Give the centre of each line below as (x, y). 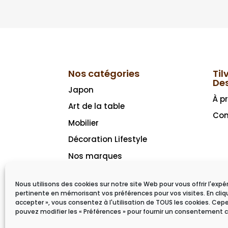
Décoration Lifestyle (108, 139)
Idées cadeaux (97, 173)
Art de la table (97, 106)
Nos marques (95, 156)
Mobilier (84, 123)
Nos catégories (104, 73)
